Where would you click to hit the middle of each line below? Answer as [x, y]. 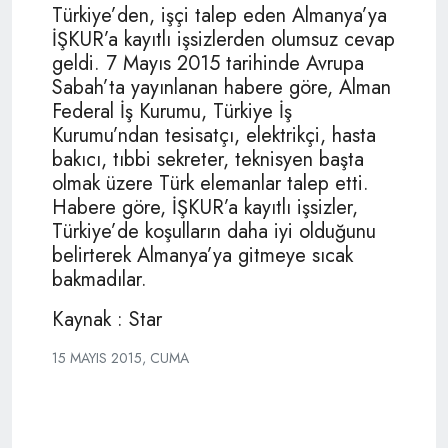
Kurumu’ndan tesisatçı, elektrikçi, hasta [214, 135]
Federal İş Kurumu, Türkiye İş [172, 111]
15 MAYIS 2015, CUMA [120, 357]
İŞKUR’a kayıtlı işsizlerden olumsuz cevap [223, 39]
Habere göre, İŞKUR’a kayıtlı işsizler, [205, 207]
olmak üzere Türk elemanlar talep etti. [210, 183]
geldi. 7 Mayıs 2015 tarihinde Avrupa [208, 63]
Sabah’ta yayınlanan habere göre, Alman [221, 87]
